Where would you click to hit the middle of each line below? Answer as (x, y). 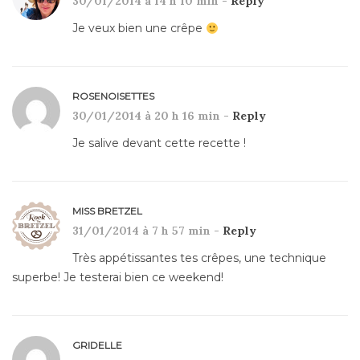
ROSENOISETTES (113, 96)
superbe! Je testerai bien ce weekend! (118, 278)
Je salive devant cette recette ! (159, 143)
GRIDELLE (97, 346)
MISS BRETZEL (107, 211)
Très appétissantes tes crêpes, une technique (199, 258)
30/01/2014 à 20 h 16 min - (152, 116)
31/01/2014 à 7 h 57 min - (147, 231)
